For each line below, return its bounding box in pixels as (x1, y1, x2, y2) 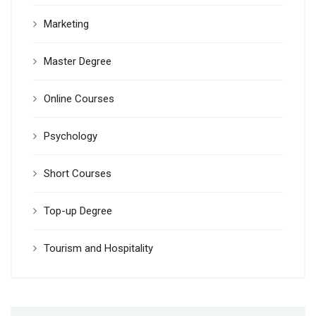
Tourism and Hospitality (44, 242, 153, 255)
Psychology (44, 130, 97, 143)
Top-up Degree (44, 205, 112, 218)
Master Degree (44, 55, 111, 68)
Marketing (44, 18, 89, 31)
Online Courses (44, 92, 114, 106)
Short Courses (44, 167, 111, 181)
